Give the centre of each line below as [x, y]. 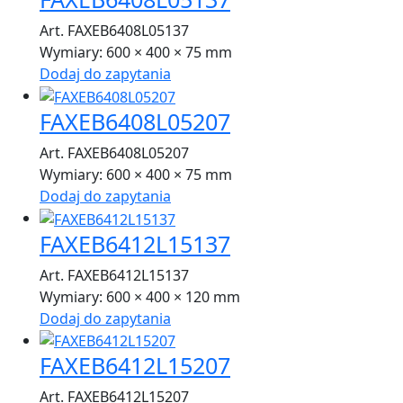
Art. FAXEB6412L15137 [114, 275]
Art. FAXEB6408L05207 [114, 152]
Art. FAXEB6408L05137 [114, 31]
